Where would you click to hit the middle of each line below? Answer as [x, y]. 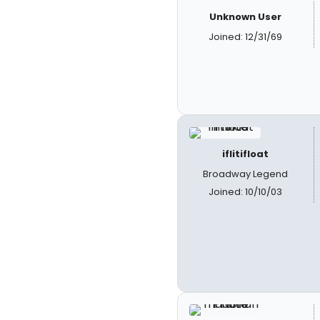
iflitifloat [246, 154]
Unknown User [246, 17]
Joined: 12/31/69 [246, 37]
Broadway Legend [246, 174]
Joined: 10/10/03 [246, 192]
